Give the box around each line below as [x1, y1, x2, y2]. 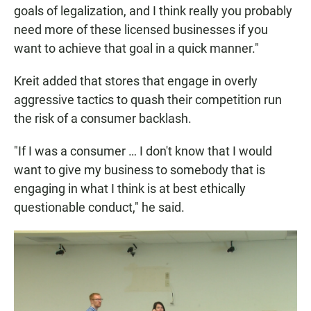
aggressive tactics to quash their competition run [14, 92, 282, 107]
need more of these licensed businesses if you [14, 22, 268, 37]
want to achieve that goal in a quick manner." [14, 40, 259, 56]
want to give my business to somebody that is [14, 162, 265, 177]
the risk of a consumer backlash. [14, 110, 192, 126]
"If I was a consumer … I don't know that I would [14, 143, 272, 158]
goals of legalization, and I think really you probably [14, 3, 292, 18]
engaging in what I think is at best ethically [14, 180, 246, 196]
